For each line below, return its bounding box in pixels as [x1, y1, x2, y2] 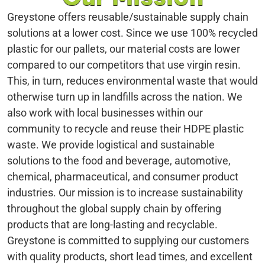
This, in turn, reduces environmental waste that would [7, 75, 258, 88]
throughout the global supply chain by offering [7, 202, 221, 215]
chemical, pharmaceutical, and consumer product [7, 170, 238, 183]
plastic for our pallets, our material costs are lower [7, 43, 240, 56]
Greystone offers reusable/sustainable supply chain [7, 11, 248, 24]
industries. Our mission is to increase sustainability [7, 186, 243, 199]
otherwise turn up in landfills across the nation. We [7, 91, 243, 104]
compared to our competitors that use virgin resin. [7, 59, 241, 72]
